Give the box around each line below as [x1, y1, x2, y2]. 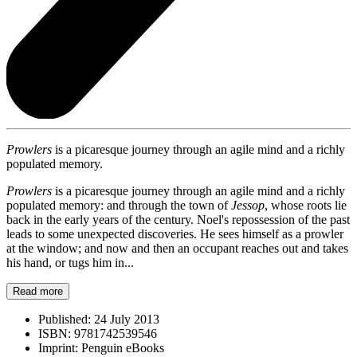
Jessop [231, 198, 265, 212]
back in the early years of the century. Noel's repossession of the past [6, 212, 350, 226]
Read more [13, 284, 63, 297]
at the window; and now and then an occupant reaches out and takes [6, 241, 348, 255]
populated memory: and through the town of [6, 198, 231, 212]
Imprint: [38, 340, 78, 355]
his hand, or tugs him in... [6, 255, 134, 269]
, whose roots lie [265, 198, 347, 212]
